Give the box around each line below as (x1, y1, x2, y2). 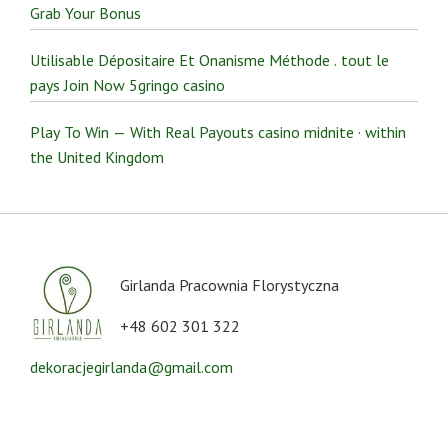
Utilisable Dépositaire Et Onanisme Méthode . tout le (30, 49, 389, 70)
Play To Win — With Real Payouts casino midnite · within (30, 121, 406, 142)
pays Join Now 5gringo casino (30, 74, 225, 95)
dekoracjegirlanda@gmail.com (30, 356, 233, 377)
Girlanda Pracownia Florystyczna (120, 274, 339, 295)
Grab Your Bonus (30, 2, 141, 23)
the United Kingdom (30, 146, 164, 167)
